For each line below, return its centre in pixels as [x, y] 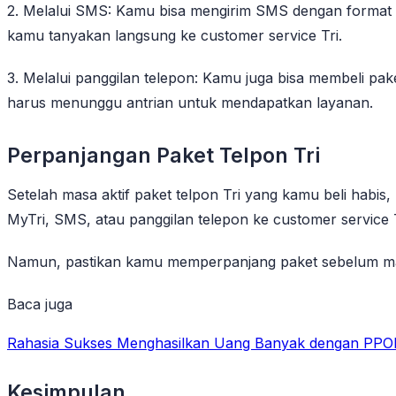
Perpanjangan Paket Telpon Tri [164, 155]
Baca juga [40, 304]
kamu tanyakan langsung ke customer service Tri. [175, 35]
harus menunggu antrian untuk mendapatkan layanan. [190, 102]
